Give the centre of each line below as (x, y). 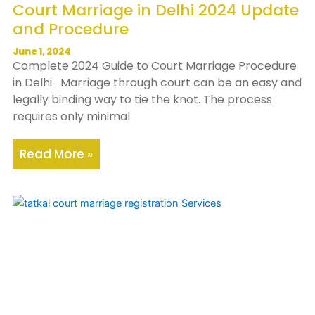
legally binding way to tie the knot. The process (142, 100)
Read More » (56, 154)
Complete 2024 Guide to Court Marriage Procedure (155, 66)
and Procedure (71, 30)
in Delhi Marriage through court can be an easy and (157, 83)
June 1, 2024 (42, 52)
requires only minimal (71, 117)
